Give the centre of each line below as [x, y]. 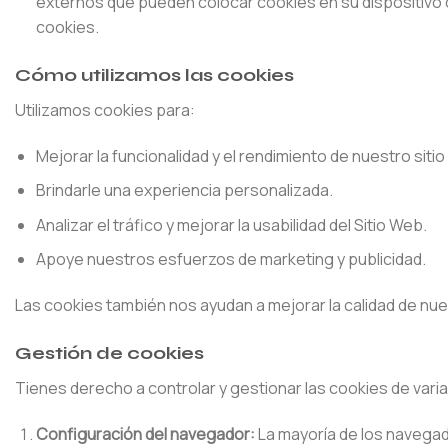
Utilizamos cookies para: [105, 109]
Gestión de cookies [109, 352]
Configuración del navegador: [145, 433]
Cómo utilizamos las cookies [154, 74]
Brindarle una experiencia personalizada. [184, 190]
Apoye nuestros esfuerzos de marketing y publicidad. [230, 259]
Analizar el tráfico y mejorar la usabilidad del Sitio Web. [231, 224]
